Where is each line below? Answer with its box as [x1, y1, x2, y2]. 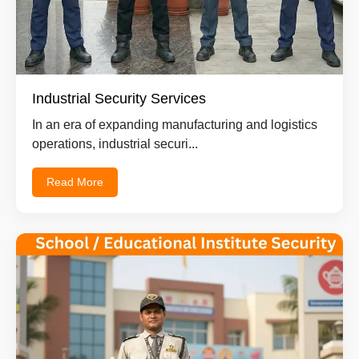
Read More [46, 175, 103, 188]
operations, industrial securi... [32, 136, 198, 151]
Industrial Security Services [32, 90, 206, 107]
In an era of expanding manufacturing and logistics [32, 117, 317, 131]
